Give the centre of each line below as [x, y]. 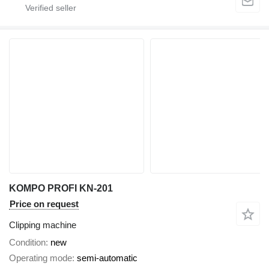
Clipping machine [43, 225]
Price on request [44, 204]
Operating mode [41, 258]
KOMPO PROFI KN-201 [61, 188]
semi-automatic [107, 258]
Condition [27, 242]
